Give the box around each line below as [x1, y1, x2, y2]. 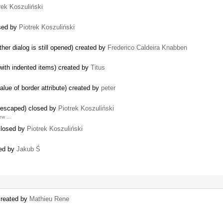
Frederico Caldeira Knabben [108, 43, 187, 51]
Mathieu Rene [29, 195, 69, 203]
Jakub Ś [16, 145, 40, 153]
